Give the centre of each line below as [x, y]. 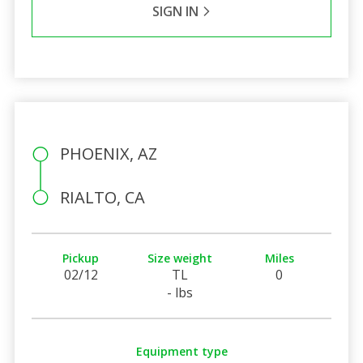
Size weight [180, 258]
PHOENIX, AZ [108, 153]
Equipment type [181, 351]
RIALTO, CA [102, 197]
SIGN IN [177, 11]
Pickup [81, 258]
